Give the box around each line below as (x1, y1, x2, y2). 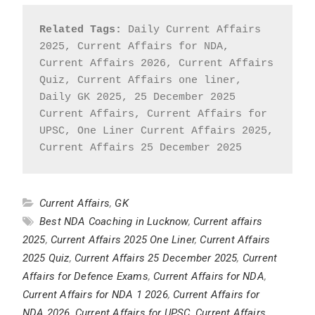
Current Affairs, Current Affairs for (39, 108, 267, 120)
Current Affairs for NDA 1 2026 (22, 288, 168, 301)
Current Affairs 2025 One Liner (50, 233, 195, 246)
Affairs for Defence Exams (22, 269, 148, 283)
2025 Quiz (22, 251, 70, 264)
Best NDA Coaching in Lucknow (39, 214, 188, 228)
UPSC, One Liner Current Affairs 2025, (39, 124, 274, 137)
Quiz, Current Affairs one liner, (39, 74, 242, 86)
